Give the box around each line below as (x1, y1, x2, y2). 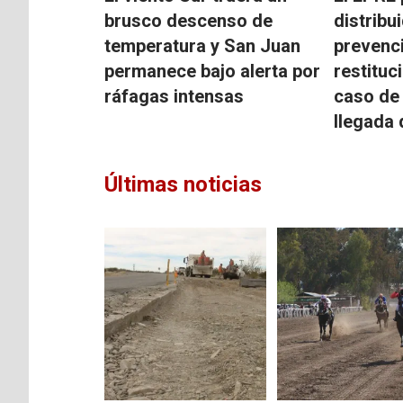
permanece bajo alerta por (104, 59, 321, 82)
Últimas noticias (104, 171, 263, 197)
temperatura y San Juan (104, 34, 301, 57)
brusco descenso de (104, 9, 273, 31)
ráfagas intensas (104, 85, 245, 107)
